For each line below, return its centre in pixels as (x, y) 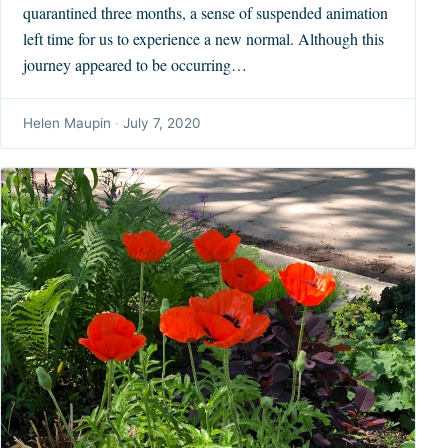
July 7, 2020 (162, 123)
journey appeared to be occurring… (135, 65)
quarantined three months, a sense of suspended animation (206, 13)
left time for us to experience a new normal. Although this (204, 39)
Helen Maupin (67, 123)
